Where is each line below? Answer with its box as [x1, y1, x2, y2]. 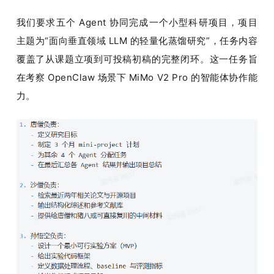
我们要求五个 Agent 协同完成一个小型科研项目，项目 [16, 16, 258, 28]
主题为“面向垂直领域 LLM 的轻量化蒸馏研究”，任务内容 [16, 34, 258, 46]
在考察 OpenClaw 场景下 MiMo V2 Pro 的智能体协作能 [16, 71, 258, 83]
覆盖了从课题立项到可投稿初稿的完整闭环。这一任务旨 [16, 53, 258, 65]
